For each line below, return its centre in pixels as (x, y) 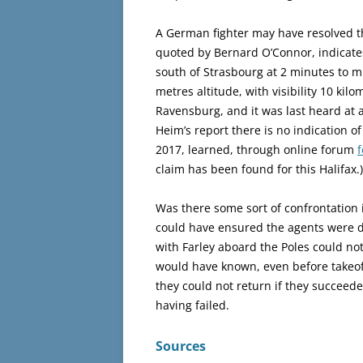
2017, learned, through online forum (256, 149)
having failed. (192, 305)
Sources (181, 346)
